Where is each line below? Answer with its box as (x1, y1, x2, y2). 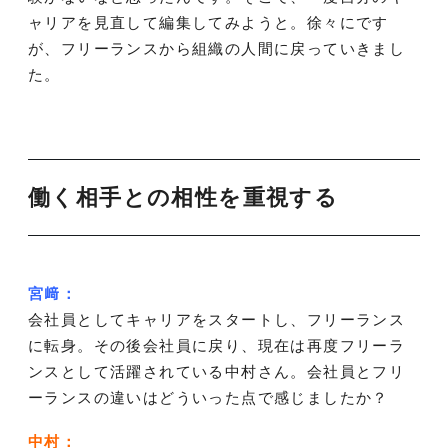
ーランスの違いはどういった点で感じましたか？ (28, 389, 389, 407)
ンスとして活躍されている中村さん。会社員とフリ (28, 363, 406, 381)
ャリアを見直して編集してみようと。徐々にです (28, 13, 389, 31)
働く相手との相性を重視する (28, 185, 339, 210)
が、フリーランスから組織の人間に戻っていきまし (28, 39, 406, 57)
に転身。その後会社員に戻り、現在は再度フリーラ (28, 337, 406, 355)
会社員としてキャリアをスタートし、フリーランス (28, 311, 406, 329)
